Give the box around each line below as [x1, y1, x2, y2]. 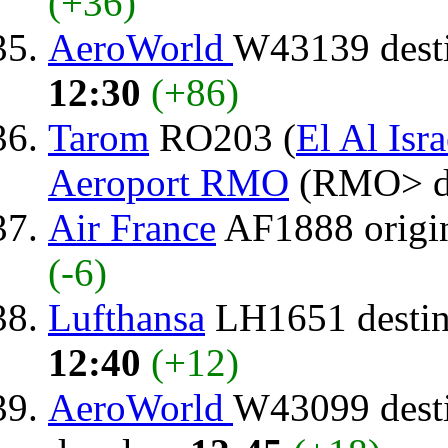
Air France [48, 205, 216, 249]
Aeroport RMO [48, 160, 289, 204]
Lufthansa [48, 295, 205, 339]
